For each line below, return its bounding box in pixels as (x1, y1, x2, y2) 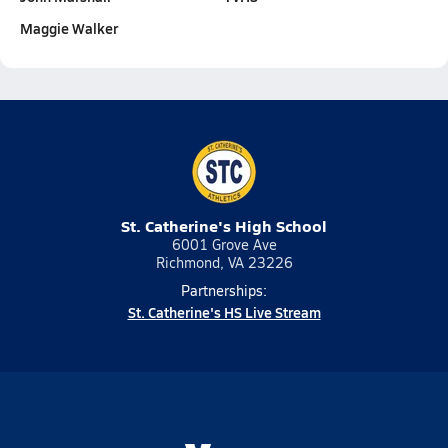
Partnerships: (181, 281, 267, 300)
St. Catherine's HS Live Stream (127, 302, 321, 322)
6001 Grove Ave (171, 235, 277, 254)
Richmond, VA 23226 (155, 253, 293, 272)
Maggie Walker (20, 18, 118, 38)
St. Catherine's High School (121, 214, 327, 237)
